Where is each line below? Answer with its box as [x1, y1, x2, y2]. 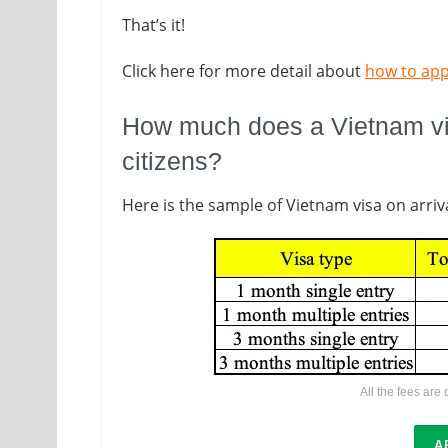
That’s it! [122, 14, 185, 37]
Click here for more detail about [122, 60, 365, 83]
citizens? [122, 147, 222, 176]
